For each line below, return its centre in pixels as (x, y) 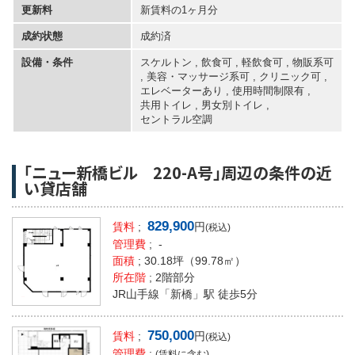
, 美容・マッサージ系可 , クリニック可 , (234, 76)
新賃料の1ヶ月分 (179, 10)
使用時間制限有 (268, 90)
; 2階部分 (170, 277)
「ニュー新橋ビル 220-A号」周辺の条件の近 (178, 172)
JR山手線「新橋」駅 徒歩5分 (185, 294)
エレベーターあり (181, 90)
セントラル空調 (176, 119)
